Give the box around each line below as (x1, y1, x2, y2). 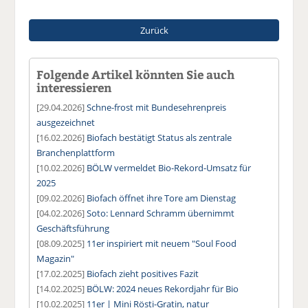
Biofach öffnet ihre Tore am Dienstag (87, 191, 236, 204)
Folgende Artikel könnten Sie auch (36, 66, 235, 82)
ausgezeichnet (36, 115, 96, 129)
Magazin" (36, 252, 75, 265)
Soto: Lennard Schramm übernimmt (87, 206, 235, 219)
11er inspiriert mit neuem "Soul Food (87, 236, 237, 250)
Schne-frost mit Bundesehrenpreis (87, 100, 227, 113)
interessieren (36, 79, 112, 95)
